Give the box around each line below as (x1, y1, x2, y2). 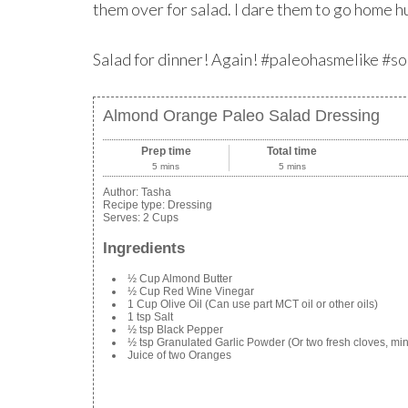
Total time (267, 144, 318, 158)
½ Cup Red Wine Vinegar (127, 285, 254, 299)
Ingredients (103, 239, 185, 257)
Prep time (140, 144, 191, 158)
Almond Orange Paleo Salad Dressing (103, 106, 380, 125)
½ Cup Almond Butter (127, 272, 232, 286)
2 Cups (143, 210, 178, 224)
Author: (103, 185, 141, 199)
